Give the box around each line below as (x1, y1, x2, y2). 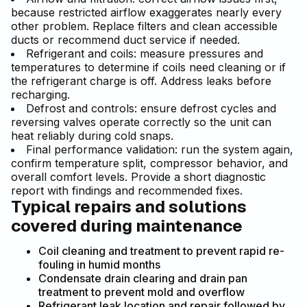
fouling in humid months (38, 258, 160, 272)
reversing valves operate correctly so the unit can (11, 115, 271, 130)
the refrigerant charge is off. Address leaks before (11, 74, 271, 88)
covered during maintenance (11, 215, 243, 237)
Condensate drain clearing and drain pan (38, 271, 247, 286)
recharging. (11, 88, 70, 102)
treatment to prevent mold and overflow (38, 285, 245, 299)
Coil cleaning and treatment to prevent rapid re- (38, 244, 284, 258)
